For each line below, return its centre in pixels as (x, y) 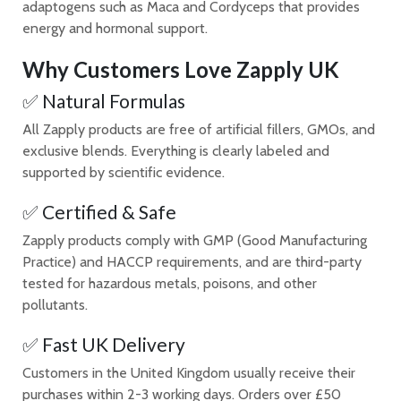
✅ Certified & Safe (99, 211)
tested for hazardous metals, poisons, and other (170, 283)
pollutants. (55, 304)
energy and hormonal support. (115, 29)
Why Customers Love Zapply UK (181, 69)
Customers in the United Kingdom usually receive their (189, 373)
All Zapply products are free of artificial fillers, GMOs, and (199, 129)
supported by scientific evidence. (124, 172)
